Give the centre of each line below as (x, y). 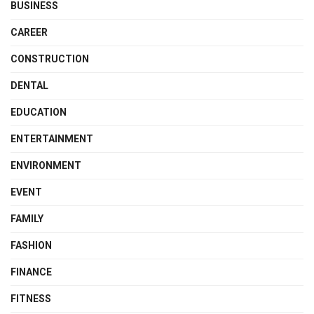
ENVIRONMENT (46, 165)
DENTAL (29, 85)
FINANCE (31, 272)
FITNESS (31, 298)
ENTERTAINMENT (52, 138)
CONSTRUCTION (50, 59)
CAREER (29, 32)
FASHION (31, 245)
